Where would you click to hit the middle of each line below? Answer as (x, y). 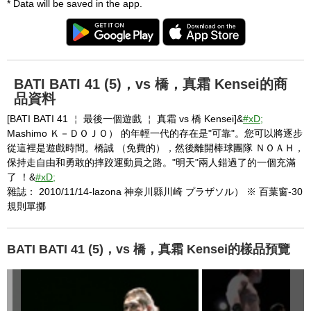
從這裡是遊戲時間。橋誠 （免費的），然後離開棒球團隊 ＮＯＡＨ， (155, 148)
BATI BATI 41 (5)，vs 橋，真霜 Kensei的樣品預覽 (149, 249)
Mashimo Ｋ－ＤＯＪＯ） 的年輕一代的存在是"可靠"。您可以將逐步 (155, 133)
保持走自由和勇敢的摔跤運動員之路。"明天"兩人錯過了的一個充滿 (151, 162)
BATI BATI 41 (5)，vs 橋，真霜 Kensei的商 (151, 84)
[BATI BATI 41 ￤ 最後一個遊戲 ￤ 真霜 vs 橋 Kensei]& (125, 118)
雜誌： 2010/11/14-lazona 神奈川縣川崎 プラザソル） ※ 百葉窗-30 (155, 191)
